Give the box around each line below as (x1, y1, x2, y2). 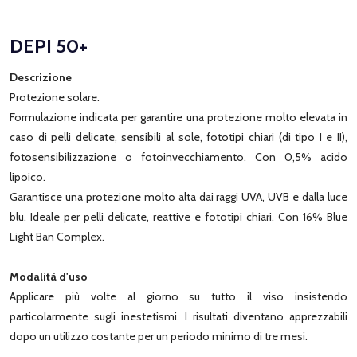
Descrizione (10, 69, 72, 84)
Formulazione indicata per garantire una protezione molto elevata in (10, 109, 347, 124)
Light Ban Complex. (10, 229, 104, 244)
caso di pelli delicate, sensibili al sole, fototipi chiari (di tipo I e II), (10, 129, 347, 144)
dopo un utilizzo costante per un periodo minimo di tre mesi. (10, 328, 308, 343)
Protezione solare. (10, 89, 100, 104)
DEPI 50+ (10, 33, 88, 57)
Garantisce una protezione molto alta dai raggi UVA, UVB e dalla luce (10, 189, 347, 204)
